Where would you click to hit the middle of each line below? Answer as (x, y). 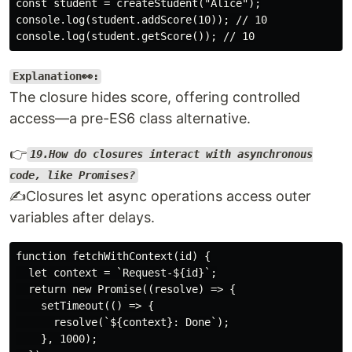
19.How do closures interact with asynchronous (171, 154)
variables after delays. (82, 217)
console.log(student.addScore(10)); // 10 (141, 19)
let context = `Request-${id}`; (116, 272)
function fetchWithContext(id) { (113, 256)
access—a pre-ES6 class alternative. (130, 118)
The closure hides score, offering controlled (155, 97)
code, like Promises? (72, 176)
